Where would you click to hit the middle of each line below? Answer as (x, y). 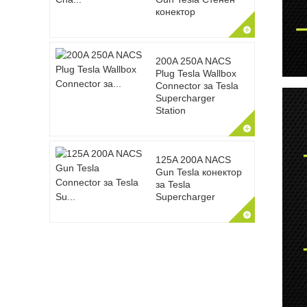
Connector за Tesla (197, 86)
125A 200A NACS (193, 160)
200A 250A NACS (193, 61)
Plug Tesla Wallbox (196, 73)
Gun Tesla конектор (198, 172)
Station (170, 110)
